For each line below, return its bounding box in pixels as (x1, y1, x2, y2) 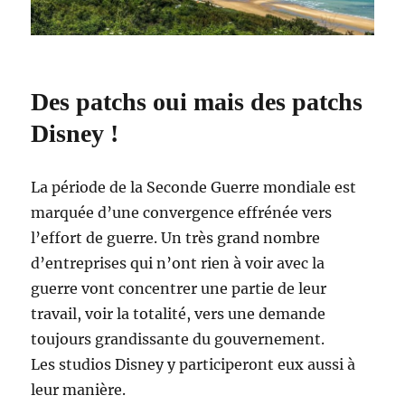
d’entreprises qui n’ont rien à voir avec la (31, 253, 325, 272)
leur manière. (31, 380, 127, 399)
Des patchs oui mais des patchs (31, 87, 363, 116)
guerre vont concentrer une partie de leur (31, 278, 327, 297)
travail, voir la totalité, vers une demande (31, 304, 326, 323)
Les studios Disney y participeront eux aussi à (31, 354, 356, 373)
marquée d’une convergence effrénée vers (31, 202, 333, 221)
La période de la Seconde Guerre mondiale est (31, 177, 357, 196)
